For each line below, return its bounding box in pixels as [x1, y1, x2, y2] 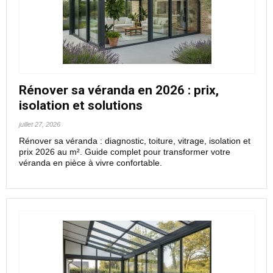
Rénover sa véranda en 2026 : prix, [19, 83, 219, 97]
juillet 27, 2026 [19, 121, 60, 128]
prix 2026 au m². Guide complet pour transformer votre [19, 147, 230, 157]
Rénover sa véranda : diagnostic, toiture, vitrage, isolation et [19, 136, 250, 146]
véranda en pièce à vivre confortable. [19, 158, 162, 168]
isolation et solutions [19, 98, 143, 113]
